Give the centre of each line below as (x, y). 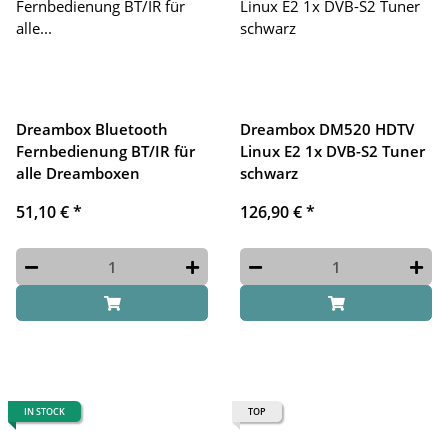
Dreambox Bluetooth (92, 129)
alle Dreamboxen (78, 173)
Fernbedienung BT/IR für (105, 151)
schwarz (269, 173)
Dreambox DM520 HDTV (327, 129)
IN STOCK (44, 411)
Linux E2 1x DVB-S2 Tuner (332, 151)
